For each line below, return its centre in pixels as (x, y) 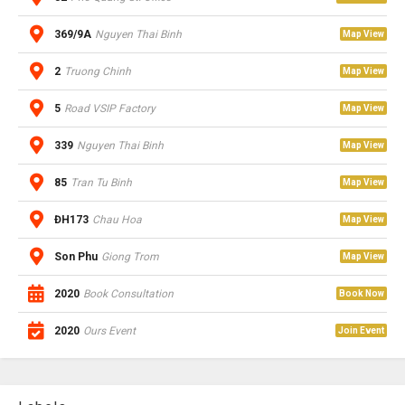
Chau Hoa (117, 219)
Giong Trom (130, 256)
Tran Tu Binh (101, 182)
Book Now (362, 293)
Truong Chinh (97, 71)
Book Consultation (128, 293)
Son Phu (76, 256)
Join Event (361, 330)
